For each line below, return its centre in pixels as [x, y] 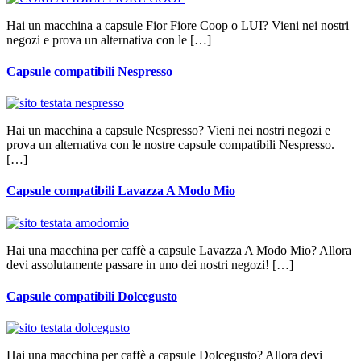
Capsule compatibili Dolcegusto [92, 296]
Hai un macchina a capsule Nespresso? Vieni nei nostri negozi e [168, 131]
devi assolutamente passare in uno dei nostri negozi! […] [150, 264]
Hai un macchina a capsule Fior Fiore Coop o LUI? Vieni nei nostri [178, 25]
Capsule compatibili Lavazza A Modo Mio [121, 191]
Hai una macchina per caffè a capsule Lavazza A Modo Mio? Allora [179, 250]
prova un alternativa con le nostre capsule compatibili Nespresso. [170, 145]
